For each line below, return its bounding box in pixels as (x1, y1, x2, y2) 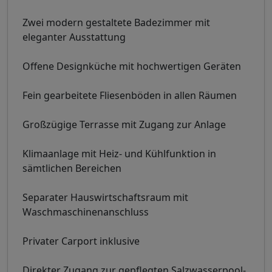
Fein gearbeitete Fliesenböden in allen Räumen (22, 88, 237, 102)
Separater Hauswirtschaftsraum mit (22, 190, 188, 204)
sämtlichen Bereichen (22, 161, 121, 175)
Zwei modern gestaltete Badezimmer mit (22, 15, 210, 29)
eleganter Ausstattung (22, 30, 126, 44)
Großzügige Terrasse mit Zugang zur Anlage (22, 117, 226, 131)
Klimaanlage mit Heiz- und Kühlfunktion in (22, 146, 216, 160)
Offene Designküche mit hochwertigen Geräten (22, 59, 241, 73)
